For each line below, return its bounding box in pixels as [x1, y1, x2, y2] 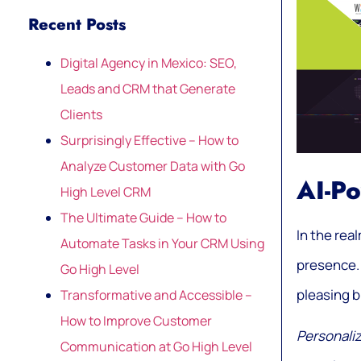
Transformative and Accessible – [60, 285, 252, 304]
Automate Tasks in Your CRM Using [60, 234, 264, 252]
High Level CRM [60, 182, 151, 201]
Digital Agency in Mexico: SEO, [60, 53, 237, 72]
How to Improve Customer [60, 311, 212, 330]
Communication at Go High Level [60, 337, 252, 355]
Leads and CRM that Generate [60, 79, 235, 98]
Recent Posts [28, 12, 126, 36]
